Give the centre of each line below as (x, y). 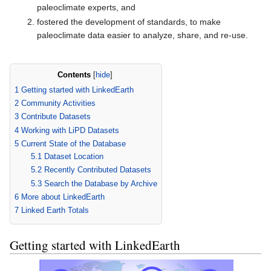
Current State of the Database (73, 144)
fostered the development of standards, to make (129, 21)
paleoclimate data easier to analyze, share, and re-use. (142, 35)
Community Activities (58, 103)
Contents (74, 74)
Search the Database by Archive (100, 183)
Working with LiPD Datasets (70, 130)
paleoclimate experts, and (86, 8)
